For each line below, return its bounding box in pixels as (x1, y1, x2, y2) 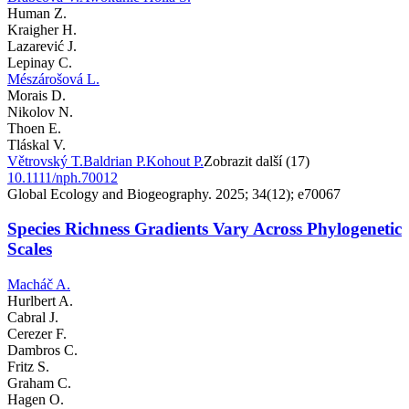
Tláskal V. (7, 136, 66, 152)
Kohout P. (146, 152, 204, 169)
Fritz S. (7, 359, 49, 374)
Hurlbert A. (7, 293, 73, 309)
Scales (7, 239, 52, 259)
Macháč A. (7, 277, 70, 292)
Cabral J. (7, 309, 58, 325)
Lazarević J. (7, 37, 77, 54)
